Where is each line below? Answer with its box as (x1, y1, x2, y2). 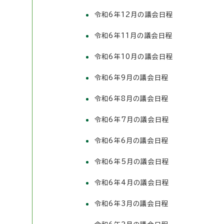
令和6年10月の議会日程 (94, 53, 173, 60)
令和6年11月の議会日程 (94, 32, 173, 39)
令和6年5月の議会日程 (94, 158, 169, 165)
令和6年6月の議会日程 (94, 137, 169, 144)
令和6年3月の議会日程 (94, 200, 169, 207)
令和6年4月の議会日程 (94, 179, 169, 186)
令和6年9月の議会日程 (94, 74, 169, 81)
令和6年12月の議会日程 (94, 11, 173, 18)
